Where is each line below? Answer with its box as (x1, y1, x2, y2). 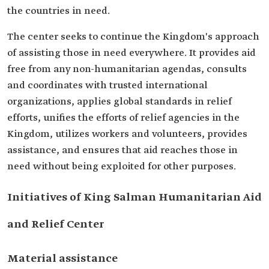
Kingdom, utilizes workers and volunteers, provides (7, 128, 247, 141)
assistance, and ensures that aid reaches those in (7, 144, 238, 157)
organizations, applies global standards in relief (7, 95, 232, 108)
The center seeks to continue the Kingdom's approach (7, 31, 259, 43)
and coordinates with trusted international (7, 79, 208, 92)
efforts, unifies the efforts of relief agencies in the (7, 112, 240, 124)
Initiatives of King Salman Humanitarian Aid (7, 190, 262, 205)
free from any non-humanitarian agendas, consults (7, 63, 247, 76)
